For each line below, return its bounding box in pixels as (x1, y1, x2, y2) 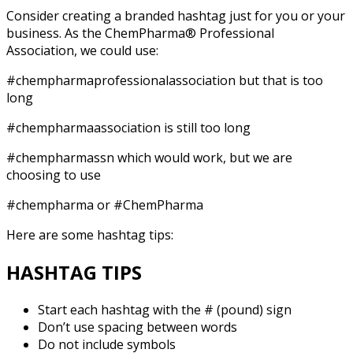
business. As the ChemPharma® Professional (6, 24, 274, 42)
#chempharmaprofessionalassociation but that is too (6, 71, 323, 89)
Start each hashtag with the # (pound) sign (38, 300, 292, 318)
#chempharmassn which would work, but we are (6, 148, 292, 166)
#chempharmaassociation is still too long (6, 118, 251, 136)
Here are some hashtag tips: (6, 225, 173, 243)
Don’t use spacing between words (38, 318, 237, 336)
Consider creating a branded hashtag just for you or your (6, 6, 345, 24)
